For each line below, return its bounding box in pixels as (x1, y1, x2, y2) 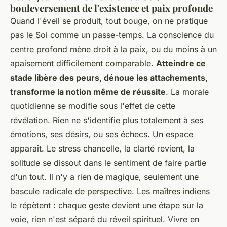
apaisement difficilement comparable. (10, 58, 156, 68)
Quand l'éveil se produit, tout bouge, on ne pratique (10, 15, 208, 26)
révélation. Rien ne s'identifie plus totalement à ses (10, 115, 203, 125)
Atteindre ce (156, 58, 206, 68)
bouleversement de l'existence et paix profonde (10, 1, 213, 14)
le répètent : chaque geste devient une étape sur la (10, 200, 203, 210)
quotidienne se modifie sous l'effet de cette (10, 100, 175, 111)
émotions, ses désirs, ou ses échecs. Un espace (10, 129, 193, 139)
